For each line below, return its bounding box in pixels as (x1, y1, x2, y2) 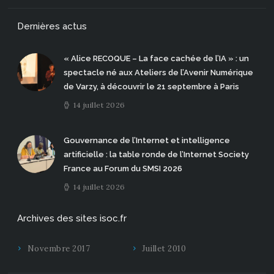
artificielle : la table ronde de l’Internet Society (63, 150, 249, 160)
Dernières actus (17, 20, 87, 32)
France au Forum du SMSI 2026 (63, 164, 182, 174)
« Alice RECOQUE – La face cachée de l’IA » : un (63, 53, 249, 63)
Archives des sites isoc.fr (17, 213, 127, 224)
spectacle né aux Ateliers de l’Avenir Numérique (63, 67, 253, 77)
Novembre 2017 (27, 243, 91, 254)
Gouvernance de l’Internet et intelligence (63, 136, 230, 146)
